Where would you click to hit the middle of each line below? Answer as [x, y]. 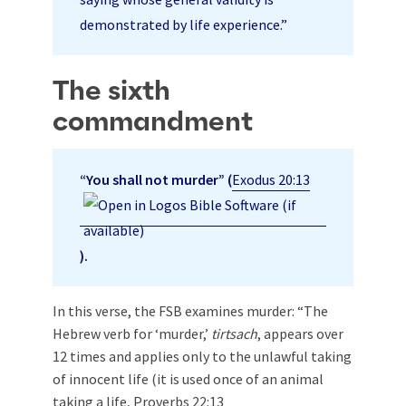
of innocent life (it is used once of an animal [188, 378]
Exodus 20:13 [271, 179]
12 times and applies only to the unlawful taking [202, 356]
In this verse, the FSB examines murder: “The [190, 310]
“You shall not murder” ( [156, 179]
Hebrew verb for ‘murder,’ [132, 333]
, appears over [300, 333]
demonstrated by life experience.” [184, 24]
